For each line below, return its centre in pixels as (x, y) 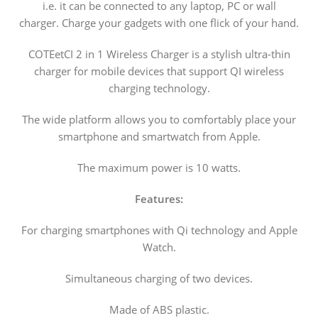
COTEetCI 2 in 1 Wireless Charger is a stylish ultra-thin (159, 54)
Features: (159, 199)
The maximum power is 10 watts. (159, 168)
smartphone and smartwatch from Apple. (159, 137)
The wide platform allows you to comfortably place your (159, 120)
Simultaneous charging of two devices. (159, 279)
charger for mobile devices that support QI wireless (159, 71)
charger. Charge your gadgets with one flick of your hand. (159, 23)
